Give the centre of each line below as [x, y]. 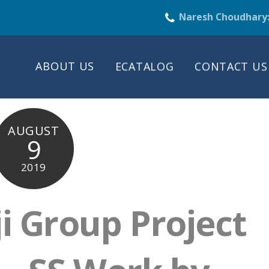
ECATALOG [144, 66]
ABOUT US [65, 66]
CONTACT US [231, 66]
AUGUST [34, 130]
